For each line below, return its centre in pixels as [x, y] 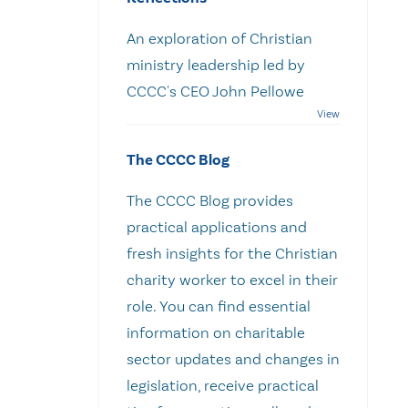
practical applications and [217, 226]
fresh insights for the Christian [232, 253]
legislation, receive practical [223, 385]
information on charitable [216, 332]
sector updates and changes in [233, 358]
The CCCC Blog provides [210, 200]
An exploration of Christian [219, 38]
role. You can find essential [219, 306]
